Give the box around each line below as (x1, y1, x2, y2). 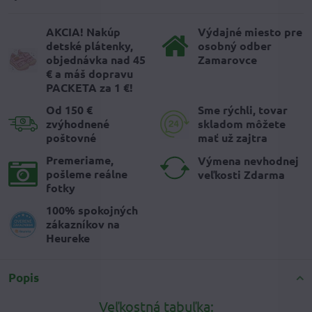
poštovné (46, 130, 96, 146)
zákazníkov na (46, 217, 120, 232)
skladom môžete (198, 116, 286, 132)
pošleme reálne (46, 166, 127, 182)
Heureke (46, 231, 90, 246)
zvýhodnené (46, 116, 109, 132)
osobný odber (198, 38, 272, 54)
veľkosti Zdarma (198, 167, 285, 182)
